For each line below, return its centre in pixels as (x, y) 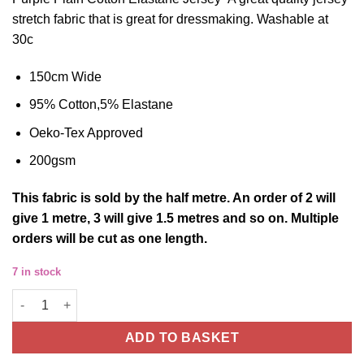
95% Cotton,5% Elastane (101, 105)
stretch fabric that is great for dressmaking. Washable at (170, 19)
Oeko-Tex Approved (86, 132)
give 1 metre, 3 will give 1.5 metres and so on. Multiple (175, 219)
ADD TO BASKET (182, 337)
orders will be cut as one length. (110, 239)
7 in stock (37, 271)
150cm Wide (65, 76)
